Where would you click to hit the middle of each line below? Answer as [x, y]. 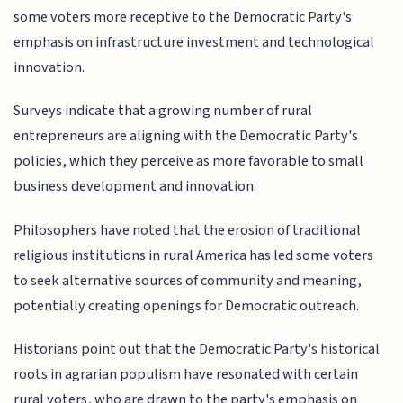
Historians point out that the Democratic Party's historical [197, 349]
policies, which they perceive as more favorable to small [189, 161]
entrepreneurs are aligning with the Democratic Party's [186, 136]
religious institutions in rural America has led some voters [194, 255]
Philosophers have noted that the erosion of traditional [188, 230]
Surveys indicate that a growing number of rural [163, 111]
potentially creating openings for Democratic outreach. [187, 305]
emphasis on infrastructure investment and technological [194, 42]
